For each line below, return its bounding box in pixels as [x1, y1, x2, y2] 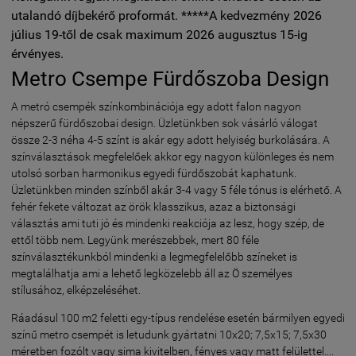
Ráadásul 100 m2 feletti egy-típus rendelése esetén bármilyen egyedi [11, 311, 345, 324]
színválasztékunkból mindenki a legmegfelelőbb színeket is [11, 250, 297, 263]
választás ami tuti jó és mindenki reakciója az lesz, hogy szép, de [11, 217, 324, 230]
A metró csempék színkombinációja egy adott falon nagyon [11, 100, 301, 113]
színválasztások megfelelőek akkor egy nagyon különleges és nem [11, 150, 334, 163]
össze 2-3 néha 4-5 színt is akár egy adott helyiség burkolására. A [11, 133, 330, 146]
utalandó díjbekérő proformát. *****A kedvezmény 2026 [11, 8, 322, 23]
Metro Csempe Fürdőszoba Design [11, 67, 329, 91]
